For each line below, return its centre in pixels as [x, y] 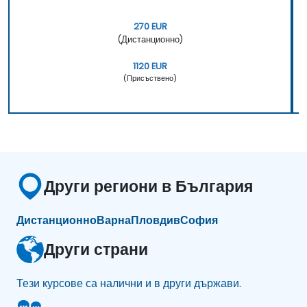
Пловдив [156, 220]
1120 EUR [150, 66]
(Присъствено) [150, 78]
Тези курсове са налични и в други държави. [129, 283]
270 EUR [150, 26]
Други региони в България [148, 186]
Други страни [96, 249]
